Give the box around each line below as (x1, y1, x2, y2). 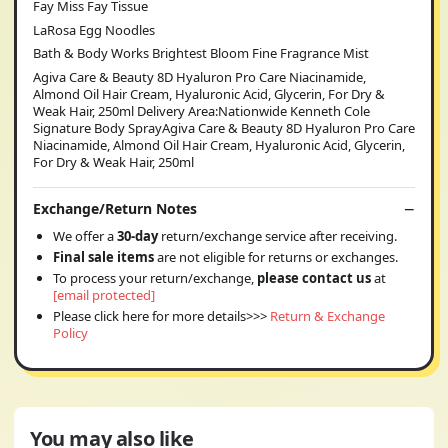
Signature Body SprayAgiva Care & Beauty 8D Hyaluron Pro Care (33, 118, 415, 137)
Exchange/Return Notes (33, 199, 197, 218)
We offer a (53, 227, 117, 245)
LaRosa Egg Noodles (33, 20, 155, 39)
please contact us (257, 269, 371, 287)
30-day (117, 227, 161, 245)
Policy (53, 324, 88, 342)
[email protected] (53, 286, 155, 304)
